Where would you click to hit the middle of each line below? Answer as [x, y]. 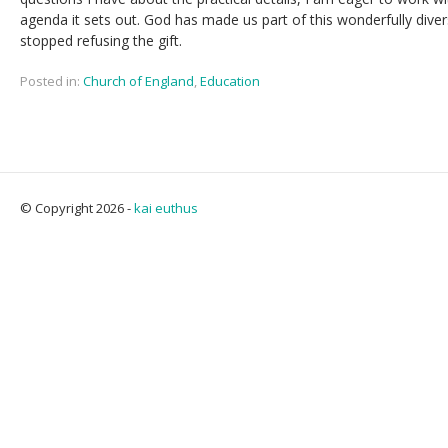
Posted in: [50, 81]
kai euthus [166, 208]
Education [230, 81]
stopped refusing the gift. [101, 40]
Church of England [138, 81]
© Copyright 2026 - [77, 208]
